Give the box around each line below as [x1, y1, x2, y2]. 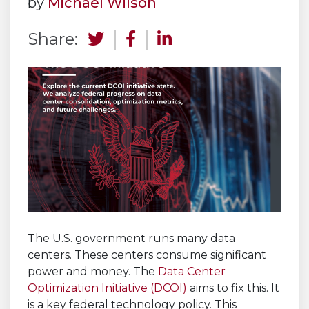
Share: [28, 29, 78, 50]
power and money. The [28, 265, 158, 279]
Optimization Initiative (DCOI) [28, 281, 187, 295]
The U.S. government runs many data [28, 232, 235, 246]
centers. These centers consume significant [28, 248, 266, 262]
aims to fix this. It [187, 281, 279, 295]
